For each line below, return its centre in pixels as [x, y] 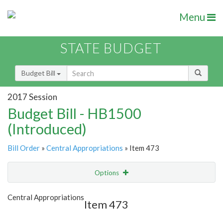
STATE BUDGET [111, 48]
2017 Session [32, 97]
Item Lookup [30, 214]
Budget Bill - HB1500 [74, 113]
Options [108, 173]
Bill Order [24, 148]
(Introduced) [47, 129]
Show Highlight [81, 193]
